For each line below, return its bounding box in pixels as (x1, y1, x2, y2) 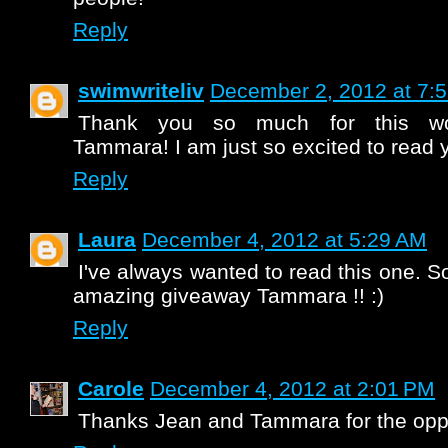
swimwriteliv (78, 79, 204, 102)
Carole (78, 377, 144, 400)
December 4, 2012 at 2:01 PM (150, 377, 435, 400)
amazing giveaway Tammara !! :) (73, 284, 384, 307)
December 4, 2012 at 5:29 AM (142, 228, 427, 251)
